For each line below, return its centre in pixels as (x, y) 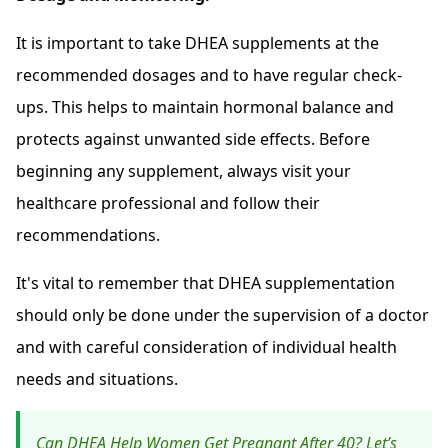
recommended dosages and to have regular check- (209, 75)
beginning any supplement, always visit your (183, 171)
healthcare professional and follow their (168, 203)
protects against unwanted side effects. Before (193, 139)
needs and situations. (97, 379)
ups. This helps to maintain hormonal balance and (205, 107)
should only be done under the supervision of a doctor (222, 315)
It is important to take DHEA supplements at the (197, 43)
